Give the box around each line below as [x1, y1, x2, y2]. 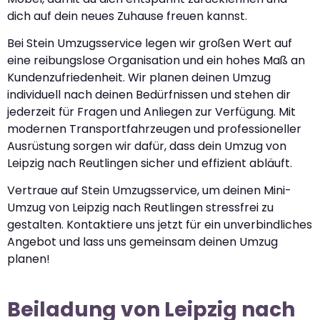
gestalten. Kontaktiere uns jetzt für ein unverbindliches [7, 216, 312, 234]
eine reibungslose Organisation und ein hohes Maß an [7, 52, 305, 69]
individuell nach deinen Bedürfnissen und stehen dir [7, 86, 291, 104]
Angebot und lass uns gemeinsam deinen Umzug [7, 234, 278, 251]
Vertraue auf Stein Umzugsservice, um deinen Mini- [7, 182, 291, 199]
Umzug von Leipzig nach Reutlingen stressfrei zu [7, 199, 274, 216]
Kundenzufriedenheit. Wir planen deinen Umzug [7, 69, 271, 86]
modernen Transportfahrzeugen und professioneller [7, 121, 301, 138]
